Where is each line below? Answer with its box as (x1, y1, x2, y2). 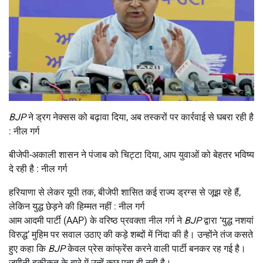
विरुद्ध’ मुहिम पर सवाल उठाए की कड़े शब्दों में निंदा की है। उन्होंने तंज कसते (9, 228, 253, 240)
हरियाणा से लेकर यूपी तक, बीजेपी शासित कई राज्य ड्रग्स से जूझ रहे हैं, (9, 186, 241, 198)
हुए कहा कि (9, 242, 48, 254)
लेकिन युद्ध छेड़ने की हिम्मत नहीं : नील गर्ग (9, 200, 144, 212)
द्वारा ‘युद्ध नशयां (204, 214, 254, 226)
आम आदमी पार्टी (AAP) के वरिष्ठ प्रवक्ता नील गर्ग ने (9, 214, 184, 226)
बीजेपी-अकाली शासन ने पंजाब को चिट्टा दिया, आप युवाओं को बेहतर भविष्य (9, 149, 254, 160)
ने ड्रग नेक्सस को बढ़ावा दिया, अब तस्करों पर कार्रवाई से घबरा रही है (28, 111, 254, 123)
